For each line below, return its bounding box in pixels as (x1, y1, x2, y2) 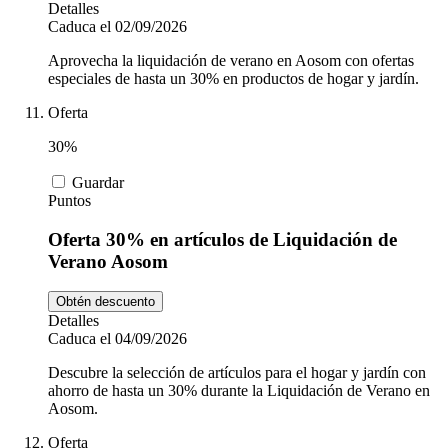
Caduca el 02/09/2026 (48, 17, 187, 35)
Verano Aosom (48, 250, 168, 272)
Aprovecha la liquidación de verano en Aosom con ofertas (48, 51, 414, 69)
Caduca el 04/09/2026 (48, 330, 187, 348)
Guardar (72, 173, 124, 191)
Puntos (48, 191, 91, 209)
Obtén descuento (56, 294, 155, 310)
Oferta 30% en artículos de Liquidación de (48, 228, 397, 250)
